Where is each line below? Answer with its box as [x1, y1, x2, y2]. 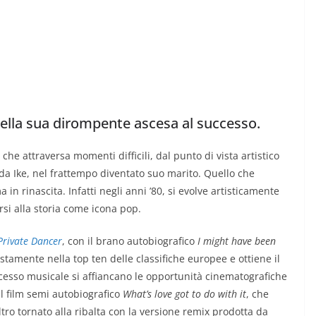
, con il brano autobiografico [62, 233, 197, 248]
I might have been [197, 233, 276, 248]
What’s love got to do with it [123, 286, 246, 300]
